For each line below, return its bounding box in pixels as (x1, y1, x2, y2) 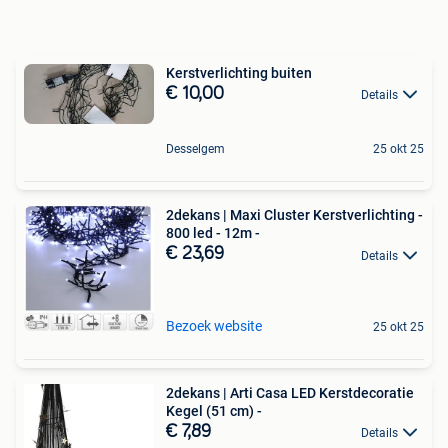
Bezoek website (166, 317, 262, 334)
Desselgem (166, 142, 225, 157)
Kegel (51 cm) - (166, 402, 262, 419)
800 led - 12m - (166, 225, 260, 242)
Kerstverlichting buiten (166, 64, 312, 81)
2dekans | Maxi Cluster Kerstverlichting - (166, 207, 423, 224)
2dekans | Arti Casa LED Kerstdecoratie (166, 384, 414, 401)
